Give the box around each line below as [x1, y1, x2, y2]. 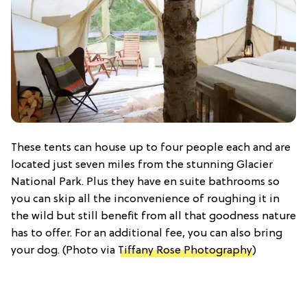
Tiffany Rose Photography [118, 244, 252, 257]
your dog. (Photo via [11, 244, 118, 257]
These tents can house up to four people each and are [11, 141, 291, 154]
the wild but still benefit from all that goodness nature [11, 210, 296, 223]
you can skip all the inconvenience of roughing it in [11, 193, 280, 206]
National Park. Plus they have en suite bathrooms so [11, 175, 280, 188]
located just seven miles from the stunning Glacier [11, 158, 273, 171]
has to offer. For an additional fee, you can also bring [11, 227, 282, 240]
